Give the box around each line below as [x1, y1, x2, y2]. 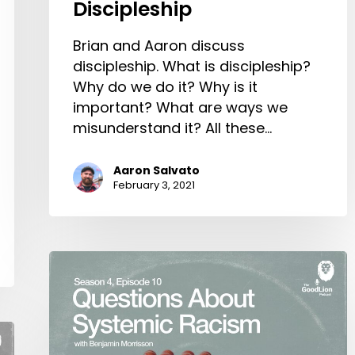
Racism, [48, 312, 104, 333]
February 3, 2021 [113, 177, 195, 193]
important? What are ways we [73, 97, 288, 118]
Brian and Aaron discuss [73, 36, 245, 56]
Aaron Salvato [113, 162, 200, 179]
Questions [48, 250, 120, 271]
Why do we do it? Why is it [73, 77, 258, 97]
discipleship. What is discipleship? [73, 56, 311, 77]
